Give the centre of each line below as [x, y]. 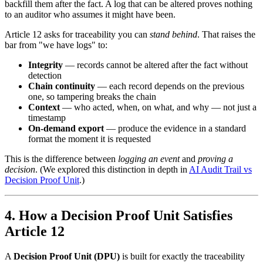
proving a [215, 159]
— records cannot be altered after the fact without [155, 65]
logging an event [149, 159]
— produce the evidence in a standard [175, 129]
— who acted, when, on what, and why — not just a [158, 107]
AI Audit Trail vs [220, 170]
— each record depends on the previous [170, 86]
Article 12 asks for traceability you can [77, 35]
